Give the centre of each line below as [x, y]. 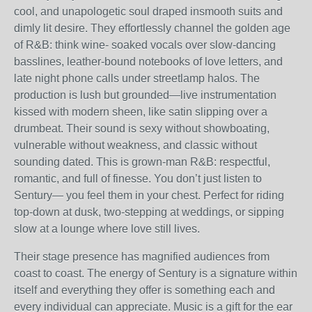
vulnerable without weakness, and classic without [135, 145]
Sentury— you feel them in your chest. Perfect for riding [149, 195]
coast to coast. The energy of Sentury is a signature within [156, 273]
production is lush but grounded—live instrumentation [145, 95]
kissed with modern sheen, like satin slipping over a [141, 112]
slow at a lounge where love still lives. [107, 229]
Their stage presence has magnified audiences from [142, 257]
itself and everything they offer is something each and [145, 290]
